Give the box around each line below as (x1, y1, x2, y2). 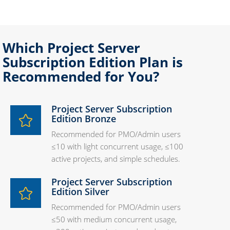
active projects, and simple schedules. (51, 154, 180, 164)
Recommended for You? (3, 67, 159, 86)
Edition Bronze (51, 112, 116, 125)
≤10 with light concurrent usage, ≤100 (51, 141, 183, 152)
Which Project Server (3, 39, 140, 57)
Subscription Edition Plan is (3, 53, 183, 72)
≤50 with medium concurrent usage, (51, 214, 177, 225)
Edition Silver (51, 185, 109, 198)
